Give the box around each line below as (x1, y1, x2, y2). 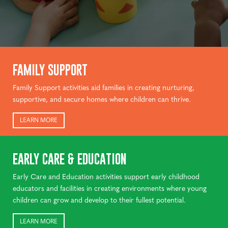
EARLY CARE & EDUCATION (13, 151, 127, 168)
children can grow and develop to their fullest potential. (13, 194, 186, 205)
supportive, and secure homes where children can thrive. (13, 93, 191, 104)
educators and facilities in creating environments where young (13, 182, 207, 193)
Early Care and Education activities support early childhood (13, 170, 199, 181)
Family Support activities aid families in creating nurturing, (13, 81, 194, 92)
